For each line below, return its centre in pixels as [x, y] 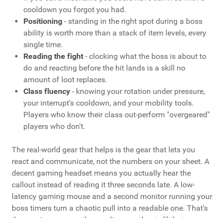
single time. [43, 45]
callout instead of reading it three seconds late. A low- [103, 185]
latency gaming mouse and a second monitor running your [112, 197]
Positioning [43, 21]
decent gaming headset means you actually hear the [101, 173]
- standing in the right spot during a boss [132, 21]
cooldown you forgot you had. [75, 10]
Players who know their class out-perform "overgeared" [117, 115]
